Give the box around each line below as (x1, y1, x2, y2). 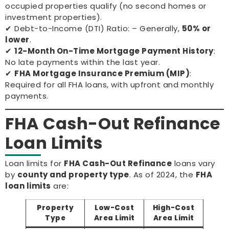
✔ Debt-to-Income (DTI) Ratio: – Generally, (5, 22, 182, 34)
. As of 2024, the (129, 169, 196, 180)
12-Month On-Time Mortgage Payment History (14, 45, 214, 56)
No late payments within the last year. (5, 56, 160, 67)
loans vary (172, 158, 215, 169)
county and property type (17, 169, 129, 180)
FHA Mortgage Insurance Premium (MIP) (14, 67, 190, 79)
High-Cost (152, 203, 195, 213)
